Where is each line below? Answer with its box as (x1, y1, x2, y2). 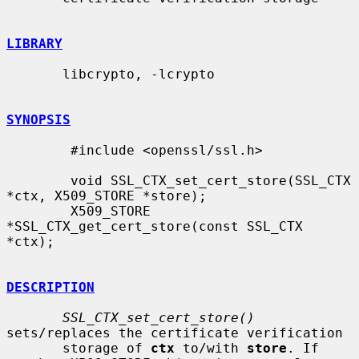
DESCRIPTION (6, 279, 95, 295)
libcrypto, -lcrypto (6, 66, 63, 82)
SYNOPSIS (6, 111, 71, 127)
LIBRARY (6, 35, 63, 51)
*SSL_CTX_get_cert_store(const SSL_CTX (6, 218, 303, 234)
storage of (63, 340, 151, 356)
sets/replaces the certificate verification (6, 325, 343, 341)
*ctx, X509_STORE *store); (6, 188, 207, 204)
